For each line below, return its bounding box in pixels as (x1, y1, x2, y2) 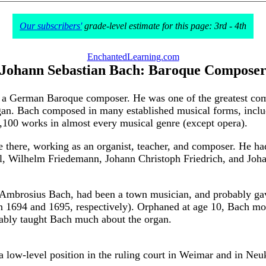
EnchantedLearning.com (87, 52, 179, 62)
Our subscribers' (20, 21, 82, 31)
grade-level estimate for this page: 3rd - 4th (82, 21, 246, 31)
